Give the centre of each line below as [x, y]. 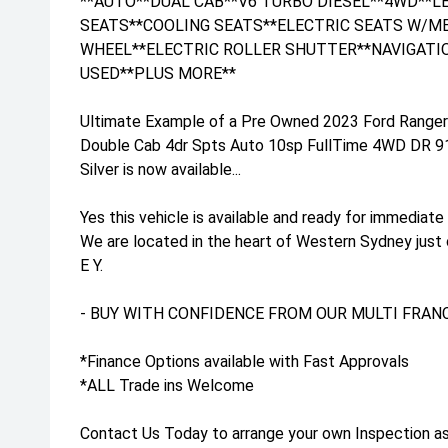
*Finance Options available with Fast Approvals [244, 362]
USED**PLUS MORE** [158, 74]
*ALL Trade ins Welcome [167, 386]
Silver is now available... [160, 170]
